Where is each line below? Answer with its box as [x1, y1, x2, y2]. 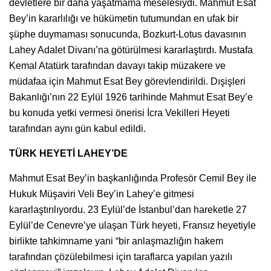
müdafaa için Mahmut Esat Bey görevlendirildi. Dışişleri [9, 76, 246, 87]
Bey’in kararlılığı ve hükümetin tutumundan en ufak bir [9, 13, 238, 24]
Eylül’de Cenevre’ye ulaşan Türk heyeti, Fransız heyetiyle [9, 220, 256, 230]
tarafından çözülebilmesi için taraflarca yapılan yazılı [9, 251, 232, 262]
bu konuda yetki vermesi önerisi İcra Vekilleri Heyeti [9, 107, 230, 118]
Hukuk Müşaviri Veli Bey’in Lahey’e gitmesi [9, 188, 194, 199]
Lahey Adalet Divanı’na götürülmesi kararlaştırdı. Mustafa [9, 44, 253, 55]
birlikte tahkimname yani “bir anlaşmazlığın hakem [9, 235, 223, 246]
